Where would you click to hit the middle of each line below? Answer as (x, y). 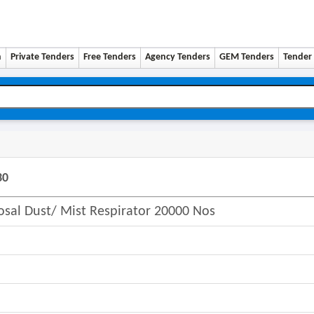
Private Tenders (43, 57)
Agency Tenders (178, 57)
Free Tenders (110, 57)
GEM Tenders (247, 57)
